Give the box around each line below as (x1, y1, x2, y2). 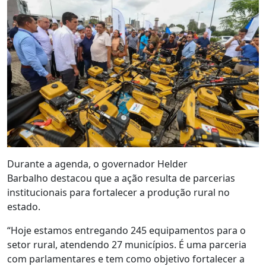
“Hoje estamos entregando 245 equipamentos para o (7, 224, 246, 237)
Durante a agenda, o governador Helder (7, 157, 188, 171)
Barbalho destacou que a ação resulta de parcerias (7, 172, 235, 185)
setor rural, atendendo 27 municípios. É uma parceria (7, 238, 246, 252)
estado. (7, 200, 40, 214)
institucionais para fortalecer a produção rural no (7, 186, 230, 199)
